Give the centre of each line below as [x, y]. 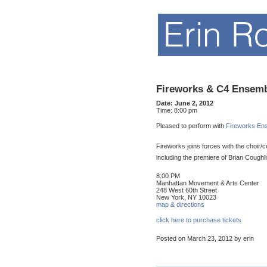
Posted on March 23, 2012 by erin [205, 239]
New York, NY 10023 [186, 198]
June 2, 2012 [194, 103]
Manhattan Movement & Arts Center [208, 183]
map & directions [180, 205]
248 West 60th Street [187, 190]
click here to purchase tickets [199, 220]
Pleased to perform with [191, 126]
